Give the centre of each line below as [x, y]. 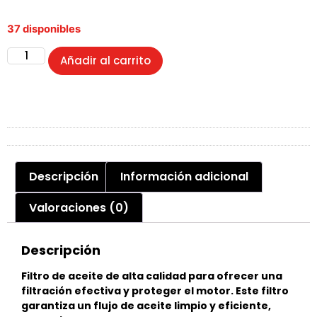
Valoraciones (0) [79, 207]
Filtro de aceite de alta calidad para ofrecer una [152, 276]
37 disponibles [44, 29]
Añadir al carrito [106, 61]
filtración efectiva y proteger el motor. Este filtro [155, 291]
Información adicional [184, 176]
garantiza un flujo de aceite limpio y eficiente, [146, 306]
